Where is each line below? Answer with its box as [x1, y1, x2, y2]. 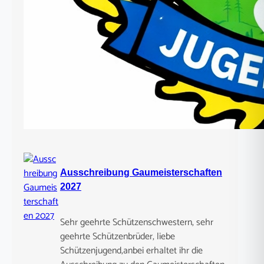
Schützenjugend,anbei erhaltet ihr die [60, 242, 203, 259]
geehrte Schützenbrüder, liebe [60, 228, 175, 245]
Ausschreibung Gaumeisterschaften [60, 167, 222, 177]
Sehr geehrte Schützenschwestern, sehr [60, 214, 213, 230]
